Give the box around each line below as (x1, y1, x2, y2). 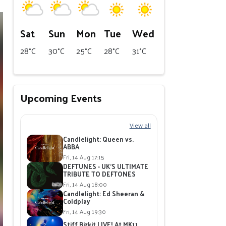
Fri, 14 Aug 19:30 (63, 205, 106, 217)
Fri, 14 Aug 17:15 (63, 151, 105, 162)
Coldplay (63, 195, 91, 207)
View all (129, 119, 151, 131)
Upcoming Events (20, 88, 102, 107)
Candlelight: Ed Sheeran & (63, 187, 145, 199)
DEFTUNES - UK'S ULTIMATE (63, 160, 149, 172)
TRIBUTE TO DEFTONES (63, 167, 136, 180)
